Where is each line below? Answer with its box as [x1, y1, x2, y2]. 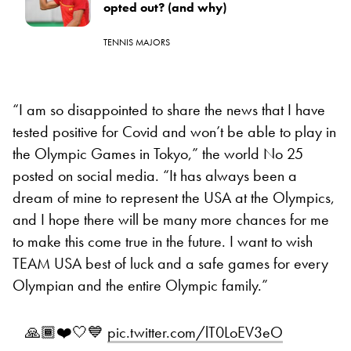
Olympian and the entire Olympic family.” [13, 274, 268, 295]
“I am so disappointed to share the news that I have [13, 99, 325, 120]
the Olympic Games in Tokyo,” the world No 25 [13, 143, 303, 164]
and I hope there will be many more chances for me [13, 208, 329, 230]
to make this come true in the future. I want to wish [13, 230, 313, 251]
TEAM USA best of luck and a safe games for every [13, 252, 328, 273]
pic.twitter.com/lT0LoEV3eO [107, 321, 283, 342]
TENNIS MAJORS [103, 35, 170, 49]
